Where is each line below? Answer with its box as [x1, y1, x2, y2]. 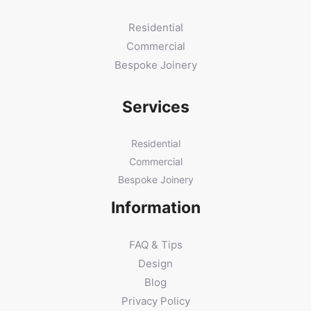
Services [121, 96, 190, 117]
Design [138, 256, 173, 270]
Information [110, 197, 201, 217]
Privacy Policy [121, 294, 190, 308]
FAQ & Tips [128, 237, 183, 251]
